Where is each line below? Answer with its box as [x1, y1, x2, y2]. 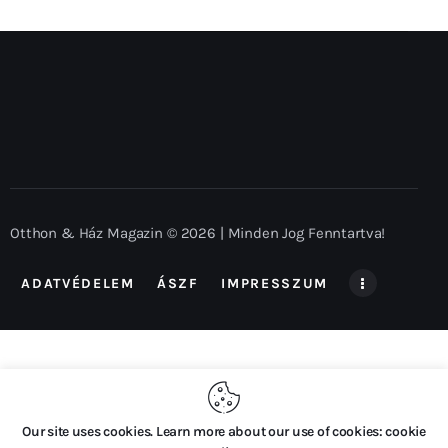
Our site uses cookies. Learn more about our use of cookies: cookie [22, 423, 426, 440]
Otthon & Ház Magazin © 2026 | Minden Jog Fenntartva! [10, 223, 386, 242]
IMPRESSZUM [221, 274, 328, 292]
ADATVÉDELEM [21, 274, 135, 292]
